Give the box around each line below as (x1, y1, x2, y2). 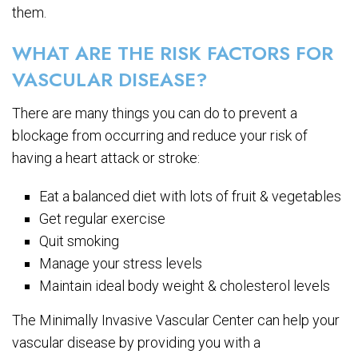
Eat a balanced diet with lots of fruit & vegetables (39, 187, 342, 205)
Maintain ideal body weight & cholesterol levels (39, 276, 331, 294)
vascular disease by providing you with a (12, 333, 261, 351)
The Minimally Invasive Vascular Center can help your (12, 311, 340, 328)
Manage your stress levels (39, 254, 203, 272)
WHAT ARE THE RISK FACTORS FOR (12, 38, 333, 67)
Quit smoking (39, 232, 120, 249)
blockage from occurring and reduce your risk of (12, 126, 308, 144)
